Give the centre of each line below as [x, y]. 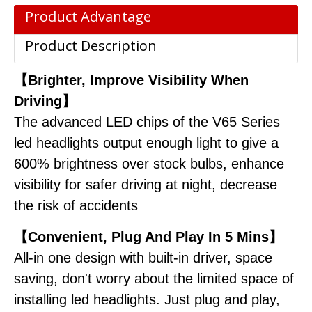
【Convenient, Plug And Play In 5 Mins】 [148, 237]
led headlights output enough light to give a [146, 143]
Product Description [91, 46]
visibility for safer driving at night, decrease [146, 185]
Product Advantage [88, 16]
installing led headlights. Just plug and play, [147, 299]
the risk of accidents [76, 205]
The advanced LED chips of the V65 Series [147, 122]
